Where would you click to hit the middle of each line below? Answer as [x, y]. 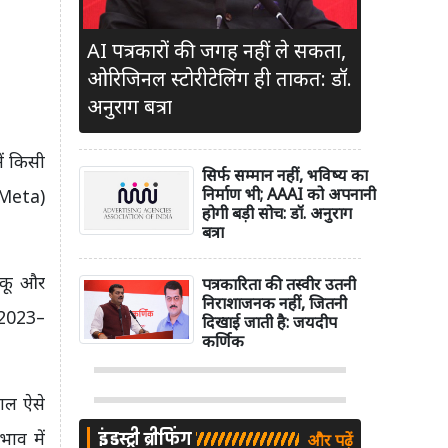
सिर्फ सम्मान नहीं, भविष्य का [285, 175]
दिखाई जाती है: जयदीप [269, 322]
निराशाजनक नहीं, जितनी [274, 303]
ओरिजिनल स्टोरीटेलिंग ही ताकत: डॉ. [219, 79]
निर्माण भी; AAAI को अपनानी [289, 194]
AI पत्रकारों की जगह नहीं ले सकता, [216, 51]
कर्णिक [223, 341]
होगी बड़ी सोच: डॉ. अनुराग [277, 213]
